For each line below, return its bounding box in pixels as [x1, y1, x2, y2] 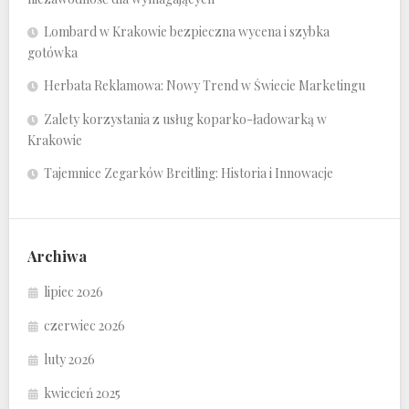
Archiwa [27, 246, 87, 267]
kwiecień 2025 [44, 384, 121, 403]
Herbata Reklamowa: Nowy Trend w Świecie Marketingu [44, 77, 365, 95]
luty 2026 [44, 351, 95, 369]
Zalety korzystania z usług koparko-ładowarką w [44, 110, 327, 129]
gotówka [27, 44, 78, 62]
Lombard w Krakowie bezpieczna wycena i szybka [44, 23, 330, 41]
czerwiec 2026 [44, 317, 125, 335]
